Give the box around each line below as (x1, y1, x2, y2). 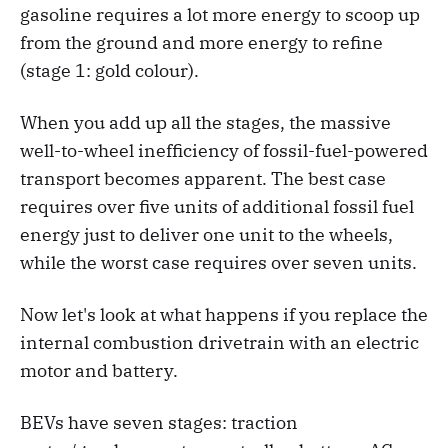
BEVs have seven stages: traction (20, 410, 298, 434)
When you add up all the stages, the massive (20, 110, 391, 134)
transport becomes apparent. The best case (20, 166, 386, 190)
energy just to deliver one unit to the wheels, (20, 222, 393, 246)
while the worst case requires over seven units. (20, 250, 417, 274)
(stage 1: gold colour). (20, 58, 199, 82)
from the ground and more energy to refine (20, 30, 383, 54)
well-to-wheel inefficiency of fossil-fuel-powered (20, 138, 428, 162)
